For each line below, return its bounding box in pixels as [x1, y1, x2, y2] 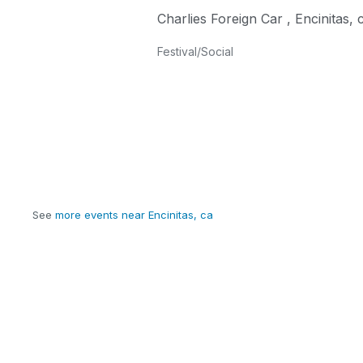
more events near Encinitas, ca [55, 208, 213, 222]
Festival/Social [157, 45, 234, 59]
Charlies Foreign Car [157, 11, 284, 28]
